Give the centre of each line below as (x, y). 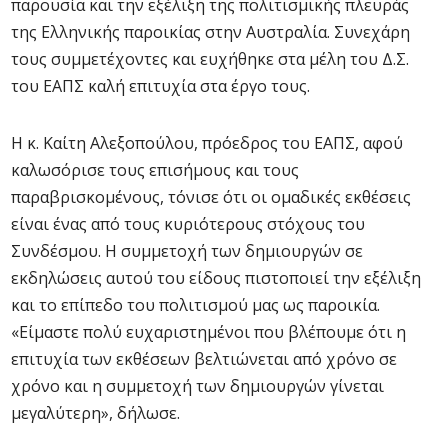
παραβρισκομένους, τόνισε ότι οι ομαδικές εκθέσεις (211, 197)
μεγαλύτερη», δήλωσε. (95, 413)
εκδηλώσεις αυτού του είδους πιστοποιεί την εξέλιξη (216, 278)
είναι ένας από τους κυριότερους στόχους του (188, 224)
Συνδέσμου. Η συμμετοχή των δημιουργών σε (187, 251)
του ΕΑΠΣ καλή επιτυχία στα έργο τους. (160, 86)
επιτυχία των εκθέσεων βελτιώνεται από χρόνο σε (204, 359)
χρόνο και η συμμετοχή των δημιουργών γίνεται (197, 386)
